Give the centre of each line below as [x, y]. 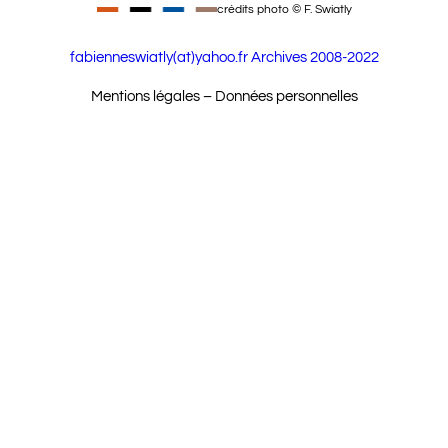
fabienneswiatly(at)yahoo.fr [158, 57]
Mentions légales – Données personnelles [224, 96]
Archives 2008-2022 [314, 57]
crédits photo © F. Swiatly [284, 9]
